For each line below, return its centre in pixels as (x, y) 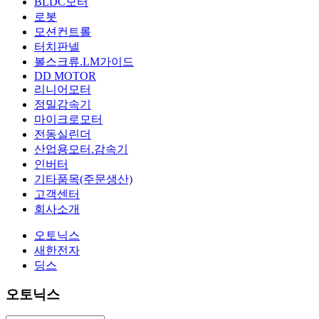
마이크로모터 (68, 119)
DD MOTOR (65, 76)
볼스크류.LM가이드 (84, 62)
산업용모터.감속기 (81, 149)
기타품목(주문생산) (83, 179)
